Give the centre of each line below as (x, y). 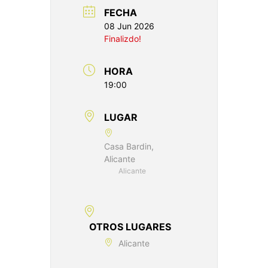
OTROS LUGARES (130, 226)
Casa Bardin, (129, 146)
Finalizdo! (123, 38)
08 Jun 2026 (129, 26)
